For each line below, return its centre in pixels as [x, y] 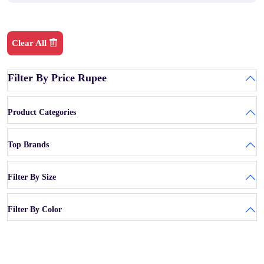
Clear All [29, 43]
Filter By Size [32, 177]
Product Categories [42, 112]
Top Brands [28, 145]
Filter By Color [35, 209]
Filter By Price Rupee [57, 78]
